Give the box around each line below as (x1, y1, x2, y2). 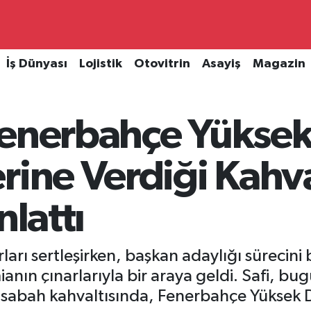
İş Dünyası (6, 58, 67, 71)
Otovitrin (133, 58, 190, 71)
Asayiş (201, 58, 241, 71)
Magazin (252, 58, 305, 71)
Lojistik (78, 58, 122, 71)
